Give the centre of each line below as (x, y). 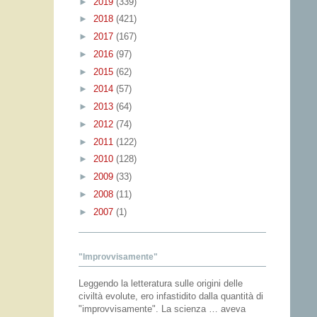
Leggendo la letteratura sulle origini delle (161, 284)
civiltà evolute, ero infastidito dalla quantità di (171, 296)
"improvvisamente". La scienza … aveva (162, 309)
